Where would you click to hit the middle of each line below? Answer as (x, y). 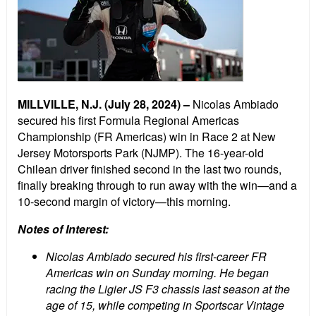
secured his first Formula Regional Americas (128, 121)
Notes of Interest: (63, 229)
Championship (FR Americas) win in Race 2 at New (147, 137)
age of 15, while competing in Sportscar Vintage (165, 305)
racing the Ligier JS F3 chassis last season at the (168, 289)
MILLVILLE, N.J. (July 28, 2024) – (104, 104)
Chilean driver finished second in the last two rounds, (150, 169)
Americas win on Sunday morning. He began (157, 273)
